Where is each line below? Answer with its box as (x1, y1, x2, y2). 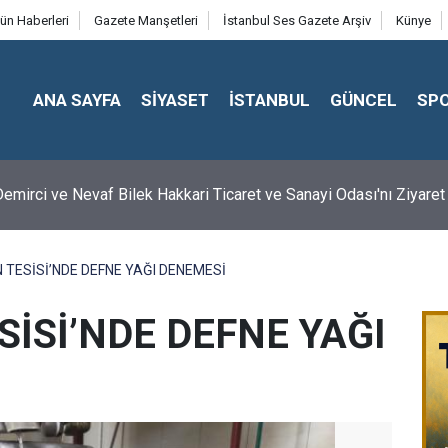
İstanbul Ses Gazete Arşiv (222, 13, 371, 28)
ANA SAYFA (33, 89, 122, 110)
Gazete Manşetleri (93, 13, 198, 28)
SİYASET (141, 89, 210, 110)
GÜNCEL (330, 89, 398, 110)
